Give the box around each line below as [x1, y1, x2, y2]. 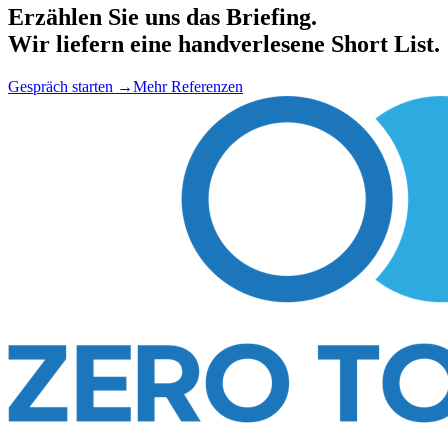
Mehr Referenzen [133, 78, 243, 96]
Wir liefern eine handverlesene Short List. [8, 31, 440, 58]
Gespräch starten [8, 78, 113, 96]
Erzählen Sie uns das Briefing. [8, 4, 317, 31]
